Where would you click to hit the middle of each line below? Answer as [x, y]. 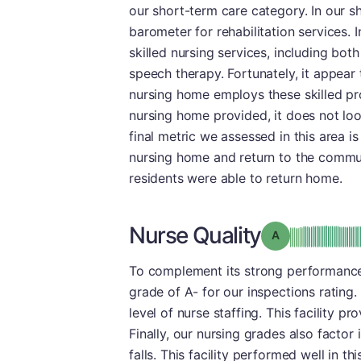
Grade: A [302, 234]
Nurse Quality [195, 235]
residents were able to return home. [236, 178]
